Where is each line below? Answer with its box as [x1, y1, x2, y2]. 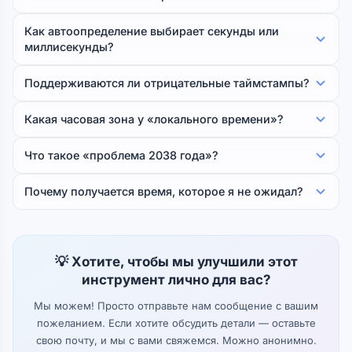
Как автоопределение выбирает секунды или [24, 24, 279, 38]
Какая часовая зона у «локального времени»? [24, 112, 284, 126]
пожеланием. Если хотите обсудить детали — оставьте [36, 317, 316, 329]
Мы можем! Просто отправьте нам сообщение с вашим [34, 299, 318, 312]
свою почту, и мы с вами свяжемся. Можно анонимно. [35, 334, 317, 346]
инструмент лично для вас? [81, 272, 271, 288]
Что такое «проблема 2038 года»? [24, 148, 218, 162]
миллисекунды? [24, 40, 114, 53]
